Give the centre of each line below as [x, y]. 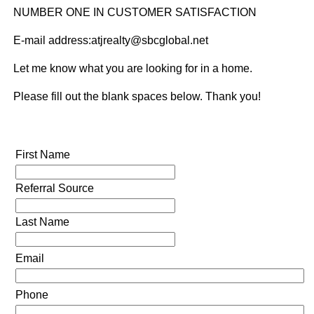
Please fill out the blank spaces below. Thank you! [137, 96]
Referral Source [54, 188]
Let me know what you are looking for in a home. [132, 68]
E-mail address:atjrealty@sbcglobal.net [110, 40]
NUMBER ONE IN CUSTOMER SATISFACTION [135, 12]
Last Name [42, 221]
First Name [42, 154]
